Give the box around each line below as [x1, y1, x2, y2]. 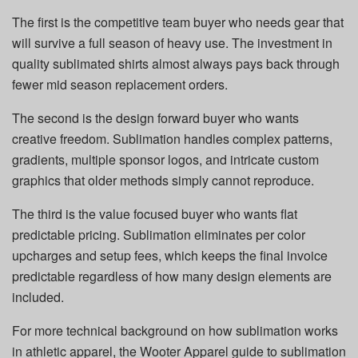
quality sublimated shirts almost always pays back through [12, 54, 340, 73]
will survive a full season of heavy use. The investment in [12, 33, 332, 52]
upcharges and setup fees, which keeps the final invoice [12, 245, 328, 265]
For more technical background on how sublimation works [12, 320, 338, 340]
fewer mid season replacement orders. [12, 74, 228, 93]
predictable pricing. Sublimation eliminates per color [12, 225, 305, 244]
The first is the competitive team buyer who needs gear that [12, 12, 344, 31]
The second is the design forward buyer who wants [12, 108, 299, 127]
